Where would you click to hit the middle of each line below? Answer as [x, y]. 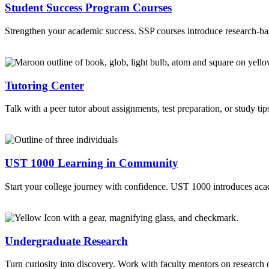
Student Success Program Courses [88, 8]
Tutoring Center [44, 85]
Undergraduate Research [66, 241]
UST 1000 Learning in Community [92, 163]
